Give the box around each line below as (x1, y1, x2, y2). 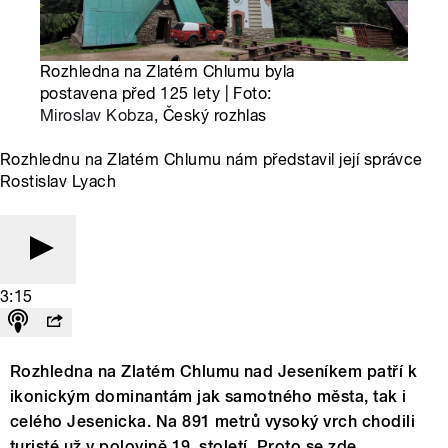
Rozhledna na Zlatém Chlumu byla (40, 62, 295, 82)
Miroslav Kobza (40, 106, 154, 126)
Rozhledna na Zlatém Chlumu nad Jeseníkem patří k (10, 362, 418, 382)
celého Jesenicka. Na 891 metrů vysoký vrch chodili (10, 412, 416, 432)
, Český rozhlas (153, 106, 267, 126)
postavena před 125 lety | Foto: (40, 84, 272, 104)
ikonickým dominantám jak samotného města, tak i (10, 387, 407, 407)
